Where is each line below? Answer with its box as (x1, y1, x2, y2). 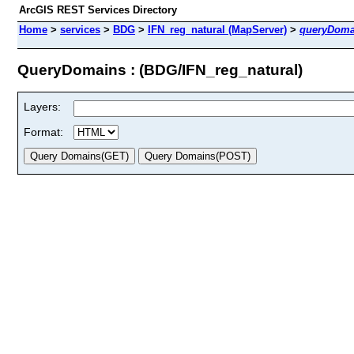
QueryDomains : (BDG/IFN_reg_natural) (17, 61, 303, 78)
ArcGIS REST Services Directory (19, 4, 177, 16)
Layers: (24, 100, 61, 113)
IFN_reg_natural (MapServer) (148, 24, 287, 36)
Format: (24, 125, 63, 138)
